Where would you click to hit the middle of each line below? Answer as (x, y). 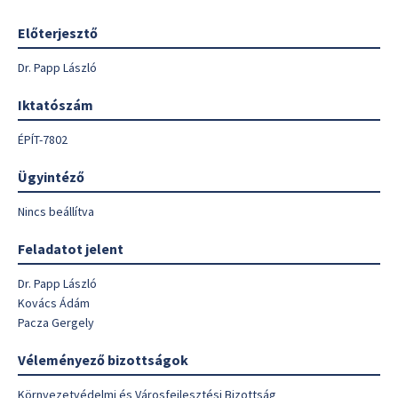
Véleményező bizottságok (103, 360)
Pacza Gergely (56, 322)
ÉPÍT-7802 (43, 139)
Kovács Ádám (54, 303)
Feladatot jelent (71, 249)
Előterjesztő (58, 33)
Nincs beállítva (56, 211)
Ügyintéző (51, 177)
